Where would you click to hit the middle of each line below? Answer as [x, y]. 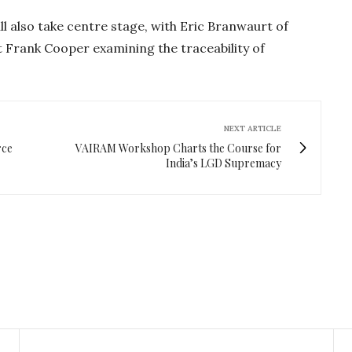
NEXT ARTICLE [253, 128]
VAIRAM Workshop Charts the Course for [178, 148]
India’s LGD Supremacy [224, 163]
